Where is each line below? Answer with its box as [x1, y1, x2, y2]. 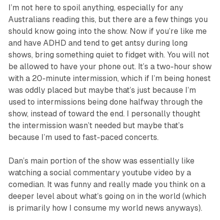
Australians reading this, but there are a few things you [8, 15, 208, 25]
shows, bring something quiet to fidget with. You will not [8, 50, 209, 60]
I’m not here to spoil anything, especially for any [8, 3, 183, 13]
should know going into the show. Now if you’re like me [8, 27, 207, 36]
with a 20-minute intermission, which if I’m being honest [8, 74, 211, 83]
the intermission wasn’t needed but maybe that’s [8, 121, 184, 131]
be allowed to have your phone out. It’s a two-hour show [8, 62, 212, 72]
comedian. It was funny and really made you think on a [8, 180, 205, 190]
